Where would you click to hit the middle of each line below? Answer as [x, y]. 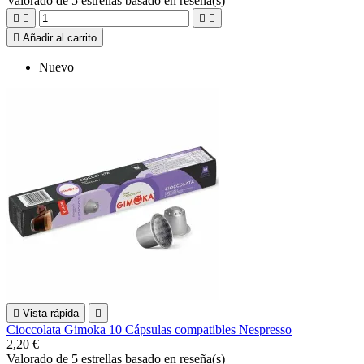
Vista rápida [51, 313]
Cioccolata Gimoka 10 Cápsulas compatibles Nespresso [149, 329]
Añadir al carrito [60, 37]
